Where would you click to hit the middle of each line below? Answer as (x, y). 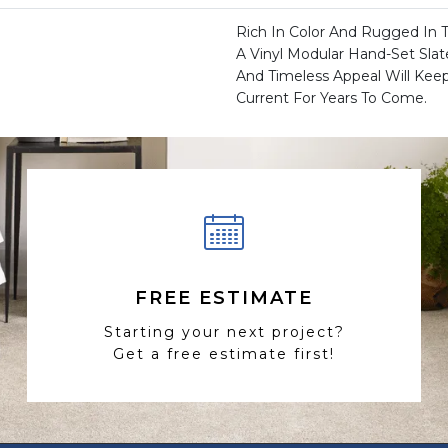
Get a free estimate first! (224, 353)
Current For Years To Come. (331, 98)
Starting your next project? (224, 331)
